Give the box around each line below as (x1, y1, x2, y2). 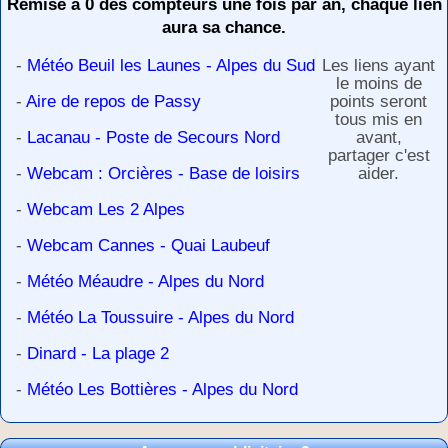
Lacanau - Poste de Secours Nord (27, 127, 280, 147)
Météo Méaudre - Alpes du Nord (27, 271, 264, 291)
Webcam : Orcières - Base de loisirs (27, 163, 300, 183)
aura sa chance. (162, 17, 286, 37)
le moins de (335, 73, 422, 93)
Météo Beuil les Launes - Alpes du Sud (27, 55, 315, 75)
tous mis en (335, 109, 422, 129)
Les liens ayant (322, 55, 435, 75)
